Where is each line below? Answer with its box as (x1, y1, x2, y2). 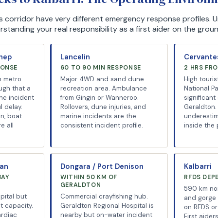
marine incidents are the (60, 112, 136, 120)
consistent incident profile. (60, 121, 143, 129)
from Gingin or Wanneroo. (60, 93, 139, 102)
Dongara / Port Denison (60, 162, 144, 171)
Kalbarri (184, 162, 212, 171)
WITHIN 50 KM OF (60, 173, 118, 181)
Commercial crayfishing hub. (60, 192, 148, 200)
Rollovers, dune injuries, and (60, 103, 146, 111)
